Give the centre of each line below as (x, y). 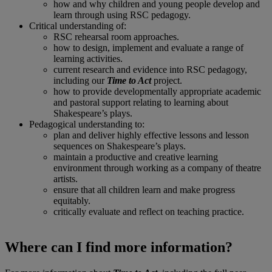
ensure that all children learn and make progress (144, 189)
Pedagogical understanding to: (87, 124)
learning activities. (88, 58)
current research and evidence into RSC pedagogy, (150, 69)
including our (80, 80)
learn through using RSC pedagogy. (122, 15)
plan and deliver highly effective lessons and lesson (151, 135)
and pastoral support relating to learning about (141, 102)
